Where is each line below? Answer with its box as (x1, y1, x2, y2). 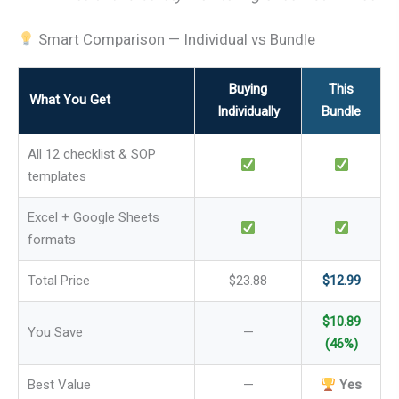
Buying (229, 81, 267, 98)
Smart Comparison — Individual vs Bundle (35, 30, 316, 49)
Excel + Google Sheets (28, 209, 159, 226)
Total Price (28, 273, 90, 289)
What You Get (29, 92, 110, 109)
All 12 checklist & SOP (28, 146, 156, 163)
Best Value (28, 377, 91, 394)
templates (28, 168, 86, 185)
